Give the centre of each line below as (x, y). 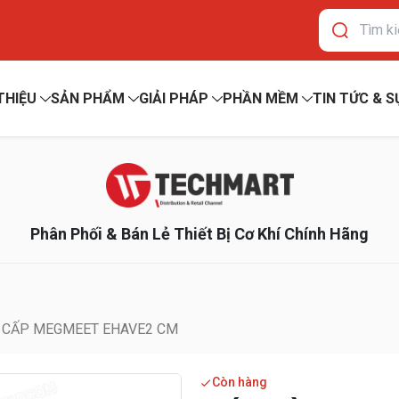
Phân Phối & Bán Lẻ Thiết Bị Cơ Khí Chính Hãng (199, 234)
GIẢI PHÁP (173, 98)
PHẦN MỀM (260, 98)
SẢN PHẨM (87, 98)
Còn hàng (240, 383)
